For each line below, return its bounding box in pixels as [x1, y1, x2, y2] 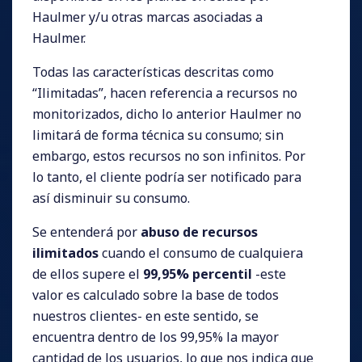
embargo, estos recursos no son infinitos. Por [32, 146, 305, 165]
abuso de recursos [141, 222, 258, 241]
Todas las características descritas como [32, 62, 274, 81]
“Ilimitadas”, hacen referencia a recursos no [32, 83, 297, 102]
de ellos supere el [32, 264, 143, 283]
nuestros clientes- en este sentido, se [32, 306, 259, 325]
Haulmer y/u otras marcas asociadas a [32, 7, 263, 26]
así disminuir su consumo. [32, 188, 190, 207]
